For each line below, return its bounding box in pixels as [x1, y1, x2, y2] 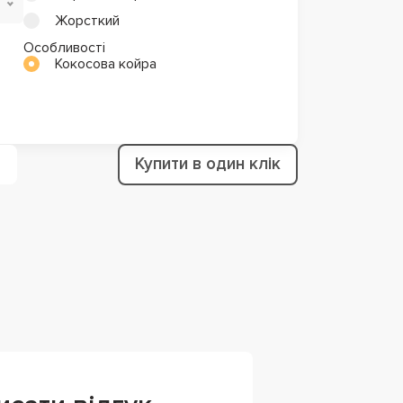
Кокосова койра [55, 55, 157, 73]
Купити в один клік [135, 154, 281, 175]
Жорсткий [55, 12, 120, 30]
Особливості [23, 39, 105, 57]
